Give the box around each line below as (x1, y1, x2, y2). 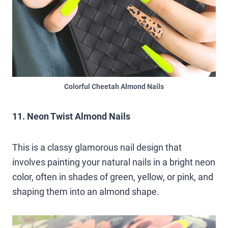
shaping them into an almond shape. (12, 186, 161, 197)
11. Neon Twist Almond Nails (12, 110, 130, 122)
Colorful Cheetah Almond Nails (64, 82, 164, 91)
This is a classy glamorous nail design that (12, 141, 182, 153)
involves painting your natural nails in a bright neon (12, 156, 215, 167)
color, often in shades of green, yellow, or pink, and (12, 171, 213, 182)
